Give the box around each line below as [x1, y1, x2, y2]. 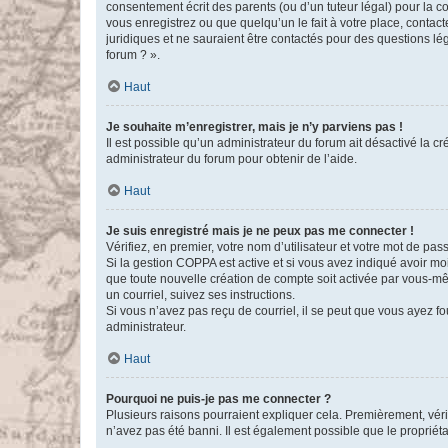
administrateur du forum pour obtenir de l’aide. [106, 152, 357, 166]
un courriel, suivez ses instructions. [106, 288, 295, 302]
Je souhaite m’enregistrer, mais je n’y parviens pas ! [106, 120, 403, 134]
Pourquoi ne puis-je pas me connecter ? [106, 392, 331, 406]
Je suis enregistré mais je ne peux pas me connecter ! [106, 224, 414, 238]
